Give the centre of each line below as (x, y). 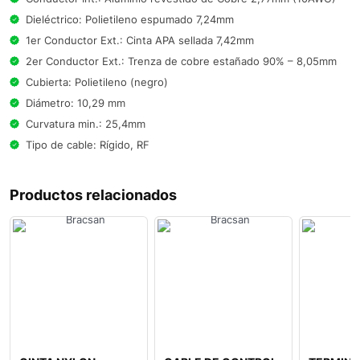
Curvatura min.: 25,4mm (86, 123)
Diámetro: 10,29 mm (76, 102)
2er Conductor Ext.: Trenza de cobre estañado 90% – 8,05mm (181, 61)
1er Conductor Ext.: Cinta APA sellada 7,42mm (140, 40)
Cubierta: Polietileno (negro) (97, 82)
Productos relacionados (93, 194)
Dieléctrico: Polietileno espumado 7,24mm (130, 19)
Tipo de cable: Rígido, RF (88, 144)
